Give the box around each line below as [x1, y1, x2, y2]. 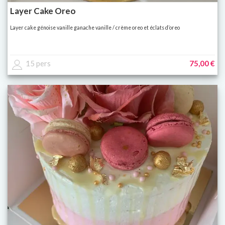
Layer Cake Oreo [10, 6, 76, 17]
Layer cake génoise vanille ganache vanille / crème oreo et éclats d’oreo [10, 25, 180, 31]
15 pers [26, 59, 51, 68]
